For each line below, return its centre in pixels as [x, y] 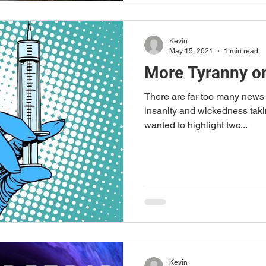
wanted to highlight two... [196, 125]
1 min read [241, 51]
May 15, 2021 [191, 51]
